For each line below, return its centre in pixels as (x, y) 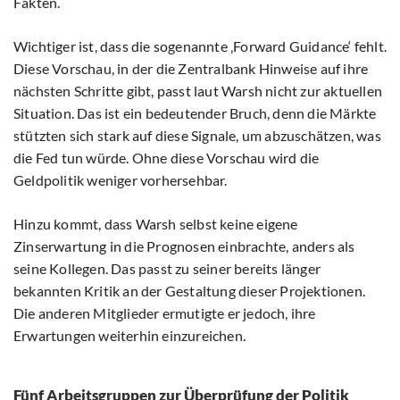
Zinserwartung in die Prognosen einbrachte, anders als (184, 246)
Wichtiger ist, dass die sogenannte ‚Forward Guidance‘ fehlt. (200, 46)
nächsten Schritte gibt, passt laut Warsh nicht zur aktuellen (198, 91)
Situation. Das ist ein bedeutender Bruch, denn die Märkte (195, 113)
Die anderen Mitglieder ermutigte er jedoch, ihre (165, 313)
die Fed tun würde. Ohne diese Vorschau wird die (167, 158)
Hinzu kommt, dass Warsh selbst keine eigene (156, 224)
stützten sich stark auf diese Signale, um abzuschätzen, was (197, 136)
